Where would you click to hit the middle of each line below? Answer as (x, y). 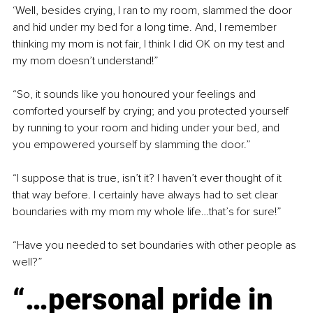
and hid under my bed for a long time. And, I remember (146, 28)
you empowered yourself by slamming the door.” (131, 145)
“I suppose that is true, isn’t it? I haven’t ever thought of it (148, 179)
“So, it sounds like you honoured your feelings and (136, 95)
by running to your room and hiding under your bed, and (147, 128)
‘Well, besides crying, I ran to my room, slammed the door (154, 11)
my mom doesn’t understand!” (85, 61)
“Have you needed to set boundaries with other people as (156, 246)
